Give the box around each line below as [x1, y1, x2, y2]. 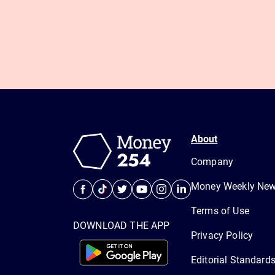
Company [191, 155, 234, 168]
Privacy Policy [191, 229, 254, 241]
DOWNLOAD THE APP [73, 219, 170, 231]
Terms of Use [191, 204, 249, 217]
